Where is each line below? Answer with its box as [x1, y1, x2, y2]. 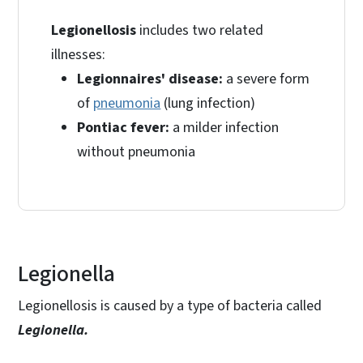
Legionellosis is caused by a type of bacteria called [18, 295, 322, 316]
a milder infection [169, 117, 280, 138]
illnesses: [51, 44, 106, 65]
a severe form [223, 68, 310, 89]
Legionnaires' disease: [77, 68, 224, 89]
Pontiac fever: [77, 117, 170, 138]
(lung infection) [160, 92, 256, 113]
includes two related [136, 19, 264, 41]
